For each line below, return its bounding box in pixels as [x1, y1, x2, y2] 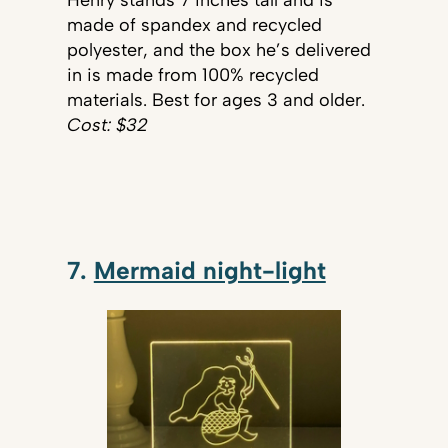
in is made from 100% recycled [66, 63, 319, 86]
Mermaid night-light [93, 256, 326, 286]
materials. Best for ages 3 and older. [66, 88, 365, 111]
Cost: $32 [66, 113, 148, 136]
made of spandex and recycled [66, 13, 322, 36]
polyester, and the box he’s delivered [66, 38, 371, 61]
